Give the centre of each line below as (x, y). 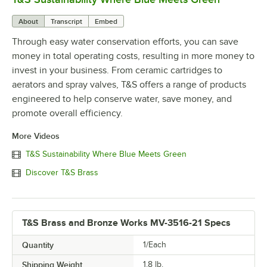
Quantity (38, 245)
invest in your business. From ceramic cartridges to (117, 70)
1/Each (155, 244)
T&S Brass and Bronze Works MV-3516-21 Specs (126, 223)
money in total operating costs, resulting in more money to (133, 56)
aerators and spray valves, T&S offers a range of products (129, 84)
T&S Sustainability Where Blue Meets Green (106, 154)
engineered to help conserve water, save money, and (122, 99)
